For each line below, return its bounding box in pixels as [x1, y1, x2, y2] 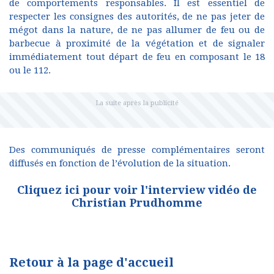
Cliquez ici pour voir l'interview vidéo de [17, 183, 257, 197]
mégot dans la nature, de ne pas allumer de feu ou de [9, 24, 265, 36]
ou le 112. [9, 65, 51, 76]
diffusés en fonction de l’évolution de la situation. [9, 158, 231, 169]
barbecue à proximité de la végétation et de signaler [9, 38, 265, 50]
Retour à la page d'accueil [9, 255, 174, 270]
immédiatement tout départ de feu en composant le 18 [9, 51, 265, 63]
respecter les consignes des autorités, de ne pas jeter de [9, 11, 265, 23]
